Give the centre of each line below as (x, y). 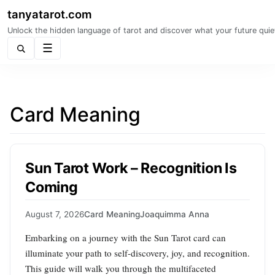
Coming (52, 187)
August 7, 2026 (55, 215)
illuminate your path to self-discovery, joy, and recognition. (137, 253)
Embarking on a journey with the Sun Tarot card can (126, 238)
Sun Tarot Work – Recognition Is (131, 168)
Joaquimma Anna (175, 215)
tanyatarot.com (50, 14)
